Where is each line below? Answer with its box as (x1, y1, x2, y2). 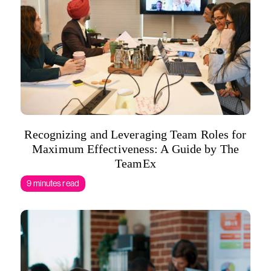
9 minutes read (27, 178, 79, 188)
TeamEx (115, 157, 156, 170)
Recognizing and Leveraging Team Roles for (24, 128, 247, 141)
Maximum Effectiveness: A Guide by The (32, 142, 239, 155)
